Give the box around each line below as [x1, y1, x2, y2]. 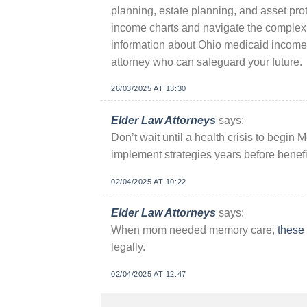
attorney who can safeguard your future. [111, 56, 302, 68]
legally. [111, 241, 145, 254]
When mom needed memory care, [111, 224, 278, 236]
